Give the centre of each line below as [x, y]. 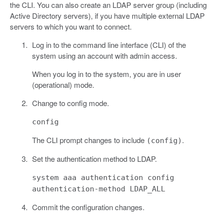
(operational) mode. [63, 84]
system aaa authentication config [103, 177]
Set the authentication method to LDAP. [94, 158]
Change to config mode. [70, 103]
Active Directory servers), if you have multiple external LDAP [107, 15]
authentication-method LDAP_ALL [98, 189]
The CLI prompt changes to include [89, 140]
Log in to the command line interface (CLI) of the [109, 44]
